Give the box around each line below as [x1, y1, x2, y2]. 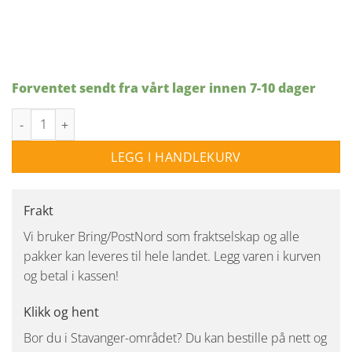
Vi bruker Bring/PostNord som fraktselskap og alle [24, 227, 299, 245]
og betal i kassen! [24, 266, 119, 284]
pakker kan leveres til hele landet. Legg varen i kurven [24, 247, 321, 265]
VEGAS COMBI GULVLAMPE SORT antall [11, 108, 214, 124]
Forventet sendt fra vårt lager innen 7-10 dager [12, 79, 316, 97]
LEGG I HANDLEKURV [111, 148, 241, 166]
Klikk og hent [24, 302, 99, 321]
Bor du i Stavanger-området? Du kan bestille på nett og [24, 328, 327, 346]
